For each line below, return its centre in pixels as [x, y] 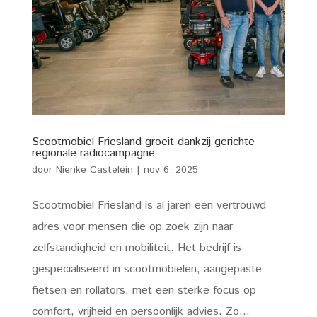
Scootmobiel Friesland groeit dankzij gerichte [143, 142]
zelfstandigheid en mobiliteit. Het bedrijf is [136, 248]
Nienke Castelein [94, 170]
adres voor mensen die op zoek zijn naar [132, 227]
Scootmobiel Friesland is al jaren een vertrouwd [149, 206]
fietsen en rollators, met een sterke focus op [144, 291]
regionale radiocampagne [93, 154]
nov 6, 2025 [171, 170]
